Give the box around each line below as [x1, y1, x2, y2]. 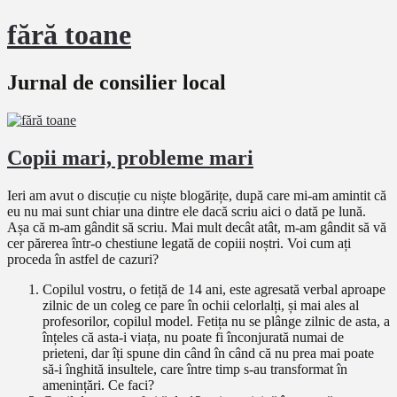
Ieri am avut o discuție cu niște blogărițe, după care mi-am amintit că [7, 187, 386, 203]
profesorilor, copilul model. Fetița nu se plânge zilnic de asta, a [43, 313, 390, 329]
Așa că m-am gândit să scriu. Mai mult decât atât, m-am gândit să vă [7, 219, 386, 235]
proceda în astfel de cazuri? [7, 251, 159, 267]
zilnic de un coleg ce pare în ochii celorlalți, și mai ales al [43, 297, 359, 313]
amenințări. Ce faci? [43, 377, 154, 393]
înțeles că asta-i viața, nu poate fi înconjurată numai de [43, 329, 344, 345]
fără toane [7, 19, 131, 51]
